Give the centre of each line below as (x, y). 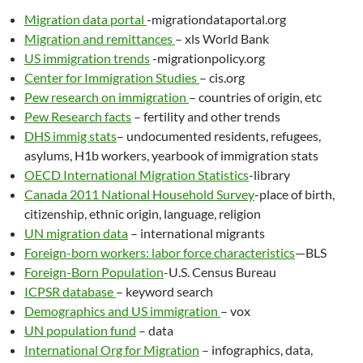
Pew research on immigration (107, 97)
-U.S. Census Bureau (220, 272)
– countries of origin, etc (255, 97)
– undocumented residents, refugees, (219, 136)
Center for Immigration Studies (112, 77)
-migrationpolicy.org (207, 58)
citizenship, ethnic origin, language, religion (143, 214)
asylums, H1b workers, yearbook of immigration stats (171, 155)
